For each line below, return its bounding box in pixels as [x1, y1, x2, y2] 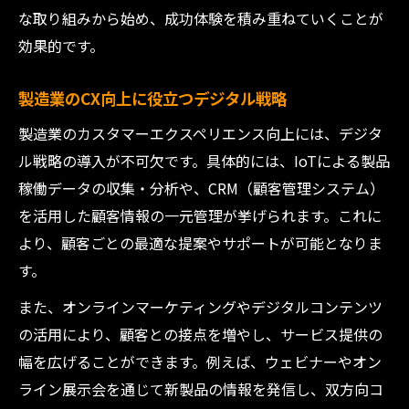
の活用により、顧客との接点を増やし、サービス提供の [18, 323, 383, 345]
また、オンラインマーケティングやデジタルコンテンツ [18, 296, 383, 318]
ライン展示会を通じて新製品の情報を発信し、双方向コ [18, 378, 383, 400]
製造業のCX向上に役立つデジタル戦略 [18, 87, 287, 110]
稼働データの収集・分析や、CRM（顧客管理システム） [18, 177, 384, 199]
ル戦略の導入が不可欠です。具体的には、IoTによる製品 [18, 150, 390, 172]
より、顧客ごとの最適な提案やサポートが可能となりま [18, 232, 383, 254]
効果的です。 [18, 35, 104, 57]
